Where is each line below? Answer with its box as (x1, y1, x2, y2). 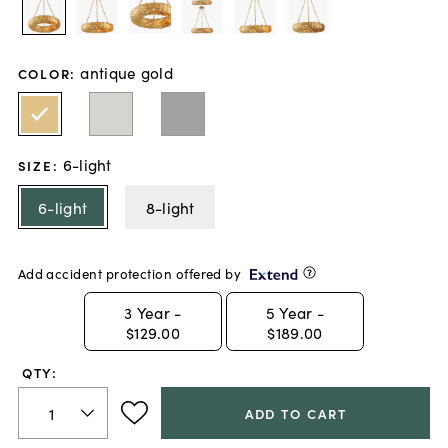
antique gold (80, 60, 173, 83)
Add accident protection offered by (17, 264, 242, 284)
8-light (145, 195, 195, 218)
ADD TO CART (244, 403, 347, 423)
